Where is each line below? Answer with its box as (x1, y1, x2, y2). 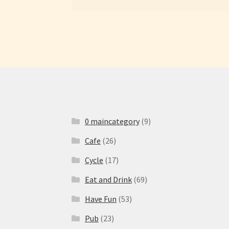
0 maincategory (84, 116, 140, 126)
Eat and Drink (84, 174, 132, 185)
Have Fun (84, 193, 117, 204)
